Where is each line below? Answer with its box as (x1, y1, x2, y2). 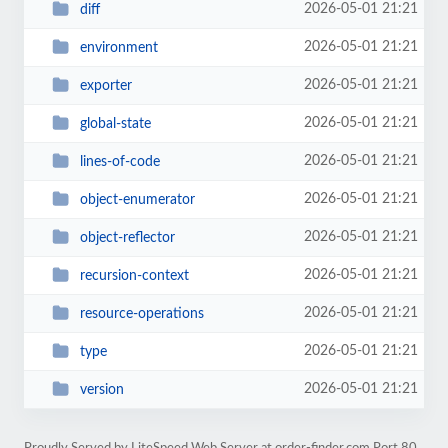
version (79, 382, 124, 397)
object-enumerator (79, 192, 195, 207)
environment (79, 40, 158, 55)
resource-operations (79, 306, 204, 321)
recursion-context (79, 268, 189, 283)
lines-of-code (79, 154, 160, 169)
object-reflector (79, 230, 175, 245)
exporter (79, 78, 132, 93)
